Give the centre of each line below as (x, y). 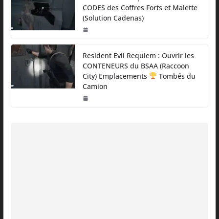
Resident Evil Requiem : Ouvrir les (138, 55)
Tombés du (176, 76)
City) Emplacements (116, 76)
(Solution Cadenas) (113, 18)
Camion (95, 86)
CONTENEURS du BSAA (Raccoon (136, 66)
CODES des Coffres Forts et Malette (140, 7)
